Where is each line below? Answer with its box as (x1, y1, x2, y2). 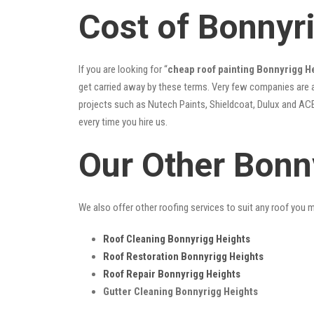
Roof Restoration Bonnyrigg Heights (103, 250, 264, 263)
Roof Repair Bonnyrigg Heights (103, 267, 240, 280)
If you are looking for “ (78, 62, 168, 76)
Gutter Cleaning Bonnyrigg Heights (103, 285, 258, 298)
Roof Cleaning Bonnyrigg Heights (103, 232, 250, 245)
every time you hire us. (78, 115, 168, 128)
